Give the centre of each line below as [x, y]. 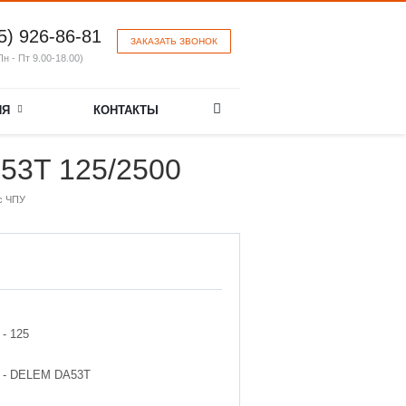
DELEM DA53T [50, 375]
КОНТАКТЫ [126, 110]
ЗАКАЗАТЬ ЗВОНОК [174, 41]
